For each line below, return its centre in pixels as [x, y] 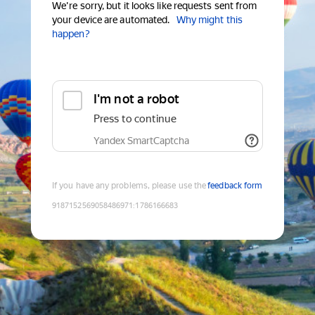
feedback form [235, 186]
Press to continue [135, 119]
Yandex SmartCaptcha [141, 141]
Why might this [209, 20]
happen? [71, 34]
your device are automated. [111, 20]
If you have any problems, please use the [129, 186]
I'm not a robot [136, 99]
